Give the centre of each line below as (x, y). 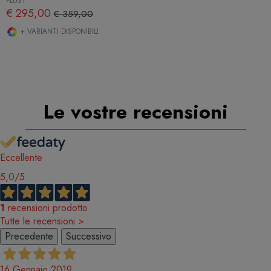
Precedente (29, 236)
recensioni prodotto (46, 207)
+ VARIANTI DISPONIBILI (58, 32)
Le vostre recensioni (135, 112)
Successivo (89, 236)
